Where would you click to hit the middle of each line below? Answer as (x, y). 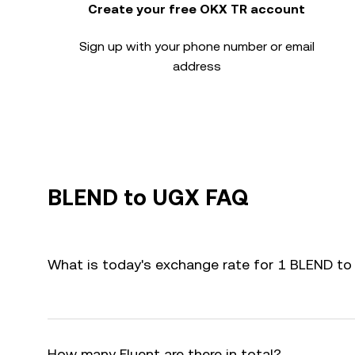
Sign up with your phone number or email (197, 46)
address (197, 66)
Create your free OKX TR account (197, 9)
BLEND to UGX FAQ (148, 197)
